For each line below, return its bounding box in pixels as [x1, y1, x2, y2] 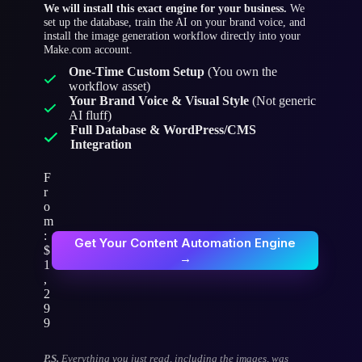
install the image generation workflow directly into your [44, 29, 301, 43]
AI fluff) [68, 108, 112, 123]
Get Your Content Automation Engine [74, 235, 296, 251]
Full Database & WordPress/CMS [70, 123, 257, 137]
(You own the [204, 65, 277, 79]
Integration [70, 137, 133, 152]
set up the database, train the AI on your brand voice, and [44, 15, 306, 29]
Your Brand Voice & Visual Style [68, 94, 249, 108]
